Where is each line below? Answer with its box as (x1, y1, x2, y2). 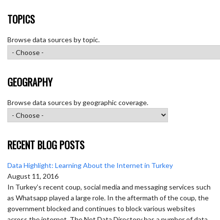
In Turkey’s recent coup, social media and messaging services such (7, 183, 211, 191)
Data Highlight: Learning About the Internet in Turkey (7, 161, 173, 169)
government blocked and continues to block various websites (7, 204, 195, 213)
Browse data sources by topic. (7, 35, 100, 44)
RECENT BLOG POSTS (7, 137, 84, 152)
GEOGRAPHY (7, 75, 53, 89)
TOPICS (7, 12, 35, 27)
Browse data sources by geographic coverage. (7, 98, 148, 107)
